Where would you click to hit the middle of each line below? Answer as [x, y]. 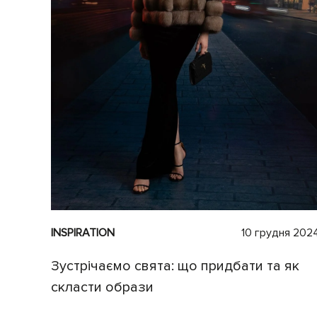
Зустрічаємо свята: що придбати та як [175, 266]
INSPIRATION [83, 232]
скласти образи [102, 287]
